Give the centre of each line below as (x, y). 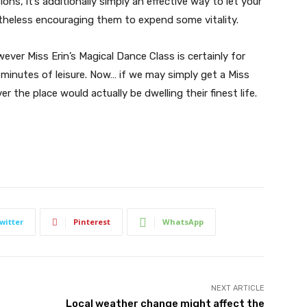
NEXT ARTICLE (237, 288)
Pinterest (92, 222)
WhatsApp (183, 222)
